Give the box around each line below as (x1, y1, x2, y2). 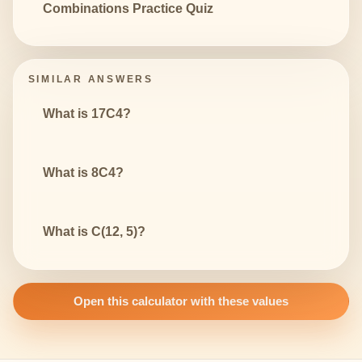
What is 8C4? (42, 165, 124, 179)
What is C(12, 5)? (42, 224, 145, 238)
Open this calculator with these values (74, 294, 288, 309)
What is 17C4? (42, 106, 131, 120)
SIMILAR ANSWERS (27, 73, 154, 85)
